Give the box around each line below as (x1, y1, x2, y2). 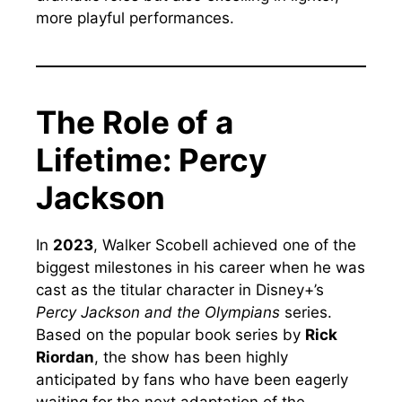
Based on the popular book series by (36, 326, 305, 345)
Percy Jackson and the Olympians (36, 303, 280, 322)
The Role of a (36, 103, 233, 142)
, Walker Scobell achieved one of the (93, 236, 356, 255)
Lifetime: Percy (36, 141, 267, 179)
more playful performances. (36, 9, 234, 28)
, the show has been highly (94, 348, 288, 367)
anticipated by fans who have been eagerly (36, 371, 348, 389)
